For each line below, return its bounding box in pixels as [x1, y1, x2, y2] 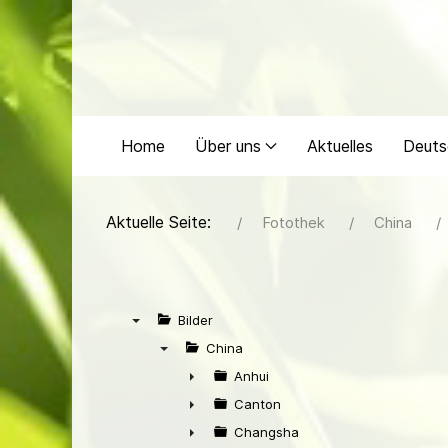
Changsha [234, 424, 299, 440]
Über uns [195, 136, 261, 156]
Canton [234, 396, 281, 412]
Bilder [178, 312, 213, 328]
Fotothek [262, 213, 325, 232]
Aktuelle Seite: [106, 212, 221, 232]
